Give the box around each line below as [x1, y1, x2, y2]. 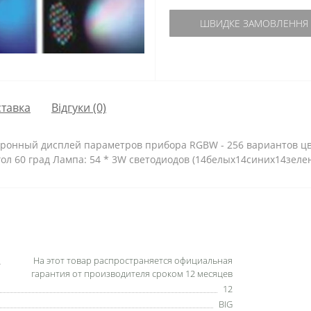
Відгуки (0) [51, 99, 106, 115]
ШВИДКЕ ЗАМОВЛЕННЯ [199, 17, 308, 30]
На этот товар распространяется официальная [33, 254, 233, 267]
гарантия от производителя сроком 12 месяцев [31, 267, 233, 280]
